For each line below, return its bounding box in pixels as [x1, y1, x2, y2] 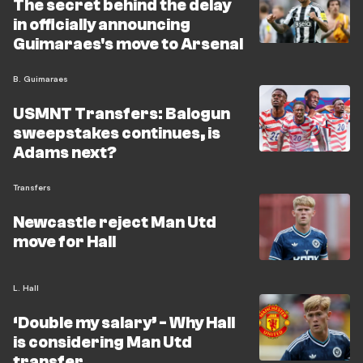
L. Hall [13, 283, 39, 293]
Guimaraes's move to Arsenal [13, 35, 243, 53]
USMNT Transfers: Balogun [13, 105, 230, 123]
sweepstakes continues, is [13, 124, 220, 143]
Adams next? [13, 143, 117, 162]
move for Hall [13, 233, 116, 251]
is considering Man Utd [13, 333, 192, 352]
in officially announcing [13, 15, 190, 34]
